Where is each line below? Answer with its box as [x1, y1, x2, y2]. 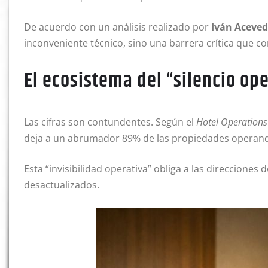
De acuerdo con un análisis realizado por [24, 20, 211, 34]
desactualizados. [24, 178, 99, 192]
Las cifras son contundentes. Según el [24, 115, 196, 129]
